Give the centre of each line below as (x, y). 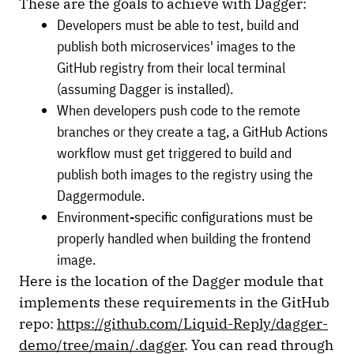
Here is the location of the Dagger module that (171, 281)
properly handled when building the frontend (184, 239)
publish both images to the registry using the (185, 175)
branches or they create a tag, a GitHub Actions (192, 132)
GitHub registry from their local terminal (171, 68)
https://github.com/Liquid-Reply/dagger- (192, 324)
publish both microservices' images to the (176, 47)
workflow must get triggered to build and (174, 153)
